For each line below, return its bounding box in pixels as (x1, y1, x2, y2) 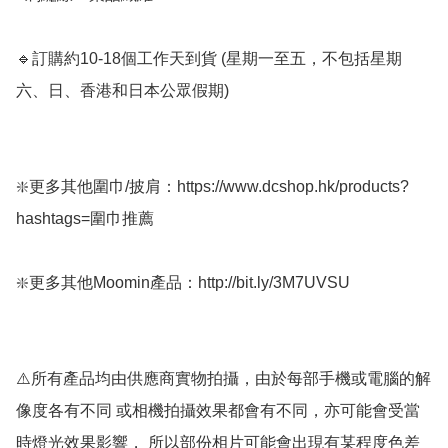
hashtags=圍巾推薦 (16, 210, 158, 228)
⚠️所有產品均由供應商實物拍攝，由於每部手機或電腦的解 (16, 370, 431, 388)
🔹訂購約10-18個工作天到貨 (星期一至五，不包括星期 (16, 50, 402, 68)
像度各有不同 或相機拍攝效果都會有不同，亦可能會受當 (16, 402, 420, 420)
